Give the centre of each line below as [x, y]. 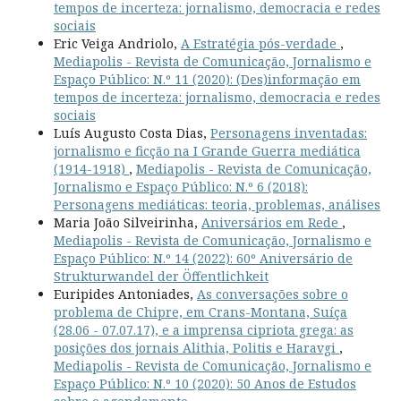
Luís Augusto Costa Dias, [132, 132]
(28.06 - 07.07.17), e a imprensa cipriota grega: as [203, 329]
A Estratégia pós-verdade [260, 43]
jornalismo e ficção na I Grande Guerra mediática [207, 150]
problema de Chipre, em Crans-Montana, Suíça [200, 311]
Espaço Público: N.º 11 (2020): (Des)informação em [207, 79]
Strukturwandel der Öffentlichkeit [161, 276]
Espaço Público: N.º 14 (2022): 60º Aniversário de [203, 258]
